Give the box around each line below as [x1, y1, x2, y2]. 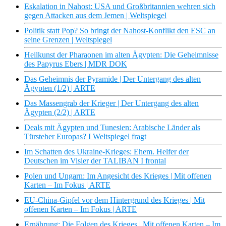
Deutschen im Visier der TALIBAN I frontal [24, 156, 166, 165]
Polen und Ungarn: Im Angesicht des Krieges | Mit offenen [24, 172, 211, 181]
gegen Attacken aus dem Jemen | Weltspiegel [24, 11, 166, 20]
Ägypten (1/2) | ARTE [24, 84, 95, 93]
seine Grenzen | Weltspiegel [24, 35, 112, 44]
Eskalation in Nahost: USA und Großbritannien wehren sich [24, 2, 215, 11]
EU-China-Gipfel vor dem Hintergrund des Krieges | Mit [24, 196, 205, 205]
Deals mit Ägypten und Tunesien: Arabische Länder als [24, 123, 200, 132]
